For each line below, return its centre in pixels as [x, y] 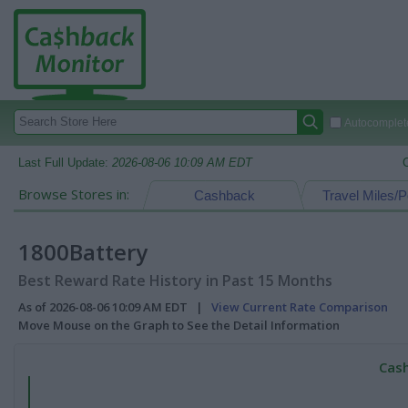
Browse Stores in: [74, 194]
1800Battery [83, 252]
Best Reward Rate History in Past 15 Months [175, 280]
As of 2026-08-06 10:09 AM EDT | [115, 307]
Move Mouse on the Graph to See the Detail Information [179, 325]
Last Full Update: [65, 163]
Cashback [224, 195]
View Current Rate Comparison [300, 307]
